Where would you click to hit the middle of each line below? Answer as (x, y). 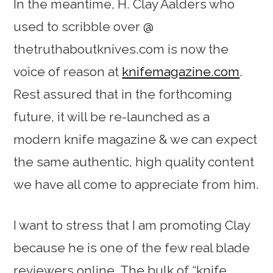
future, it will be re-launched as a (112, 116)
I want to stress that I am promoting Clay (132, 225)
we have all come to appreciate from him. (136, 184)
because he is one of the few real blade (132, 247)
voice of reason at (68, 71)
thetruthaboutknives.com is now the (121, 49)
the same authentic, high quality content (134, 161)
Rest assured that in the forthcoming (123, 94)
